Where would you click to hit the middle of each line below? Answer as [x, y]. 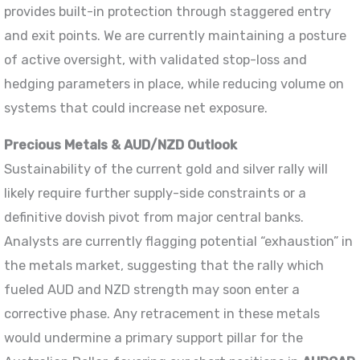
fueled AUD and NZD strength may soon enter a [152, 290]
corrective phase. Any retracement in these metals [162, 314]
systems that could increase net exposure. [136, 108]
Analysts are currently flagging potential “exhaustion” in [179, 242]
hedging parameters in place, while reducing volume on [174, 84]
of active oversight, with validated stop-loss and [156, 59]
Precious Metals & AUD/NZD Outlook [121, 145]
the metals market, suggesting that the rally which [164, 266]
